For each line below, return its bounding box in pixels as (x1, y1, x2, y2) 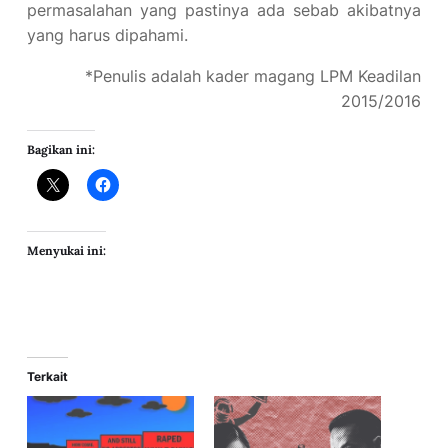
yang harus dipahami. (27, 25, 188, 45)
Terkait (27, 369, 68, 384)
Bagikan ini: (27, 142, 95, 157)
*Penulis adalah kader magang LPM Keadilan (85, 66, 421, 86)
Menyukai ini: (27, 243, 106, 258)
